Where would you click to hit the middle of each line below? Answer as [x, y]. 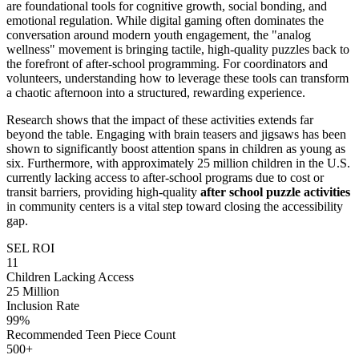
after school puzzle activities [275, 192]
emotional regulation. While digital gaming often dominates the [165, 20]
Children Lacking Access [70, 276]
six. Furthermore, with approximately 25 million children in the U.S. [178, 163]
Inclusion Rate [43, 305]
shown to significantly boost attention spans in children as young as [176, 148]
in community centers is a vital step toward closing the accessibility [175, 206]
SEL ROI [30, 248]
